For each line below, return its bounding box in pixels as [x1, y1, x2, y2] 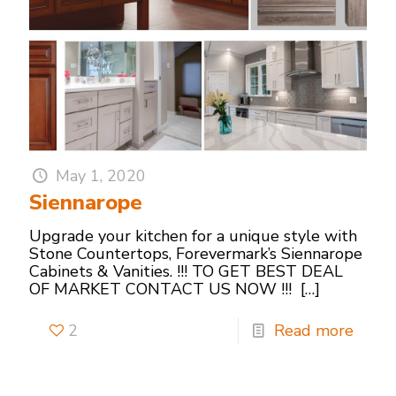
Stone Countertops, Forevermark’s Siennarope [29, 243, 362, 265]
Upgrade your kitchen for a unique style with [29, 225, 357, 247]
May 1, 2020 [56, 165, 147, 187]
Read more [274, 320, 354, 342]
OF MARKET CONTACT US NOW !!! [29, 278, 296, 301]
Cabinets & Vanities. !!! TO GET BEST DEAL [29, 261, 343, 283]
